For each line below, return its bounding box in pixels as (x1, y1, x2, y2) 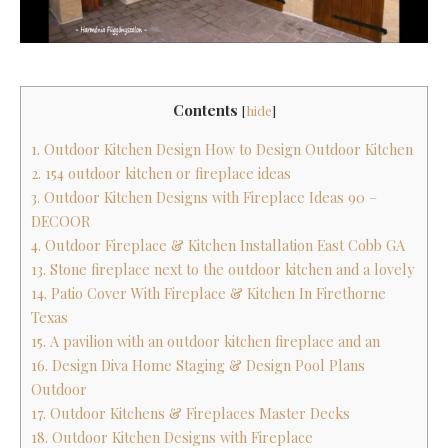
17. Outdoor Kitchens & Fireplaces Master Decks (31, 403, 350, 423)
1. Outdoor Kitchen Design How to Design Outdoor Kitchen (31, 139, 413, 159)
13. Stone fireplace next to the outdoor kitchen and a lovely (31, 259, 414, 279)
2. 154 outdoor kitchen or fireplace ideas (31, 163, 291, 183)
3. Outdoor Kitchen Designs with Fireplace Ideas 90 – (31, 187, 377, 207)
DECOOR (31, 211, 90, 231)
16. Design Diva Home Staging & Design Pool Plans (31, 355, 365, 375)
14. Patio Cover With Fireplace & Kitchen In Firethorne (31, 283, 386, 303)
